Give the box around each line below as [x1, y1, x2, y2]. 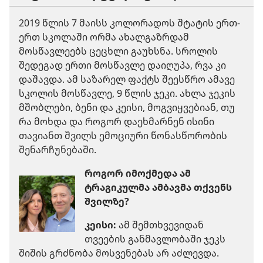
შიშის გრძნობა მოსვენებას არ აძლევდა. [19, 246, 219, 259]
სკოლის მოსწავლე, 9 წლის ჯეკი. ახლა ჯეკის [19, 86, 235, 100]
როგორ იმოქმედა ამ [85, 166, 191, 180]
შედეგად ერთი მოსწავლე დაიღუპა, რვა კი [19, 58, 226, 72]
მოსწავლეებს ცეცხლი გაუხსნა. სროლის [19, 44, 218, 58]
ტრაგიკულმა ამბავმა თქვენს [85, 180, 232, 194]
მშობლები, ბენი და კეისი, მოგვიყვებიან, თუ [19, 100, 235, 114]
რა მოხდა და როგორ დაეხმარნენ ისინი [19, 114, 214, 128]
